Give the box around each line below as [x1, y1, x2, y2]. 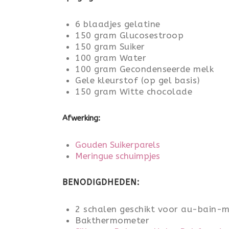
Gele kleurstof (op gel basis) [75, 75, 200, 85]
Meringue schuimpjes [75, 151, 160, 161]
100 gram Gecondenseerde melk [75, 64, 214, 74]
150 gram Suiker [75, 41, 145, 52]
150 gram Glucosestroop [75, 30, 184, 40]
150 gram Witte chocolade [75, 86, 192, 97]
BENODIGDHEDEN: [62, 177, 140, 187]
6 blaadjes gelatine [75, 19, 161, 29]
